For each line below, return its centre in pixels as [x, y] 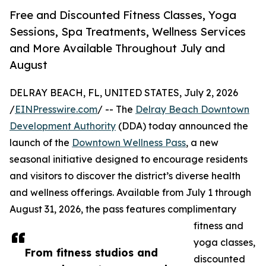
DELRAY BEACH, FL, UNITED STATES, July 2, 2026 [124, 93]
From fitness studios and [91, 253]
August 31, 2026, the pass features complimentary [123, 209]
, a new [202, 143]
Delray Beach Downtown [192, 110]
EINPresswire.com [56, 110]
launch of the [41, 143]
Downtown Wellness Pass [129, 143]
